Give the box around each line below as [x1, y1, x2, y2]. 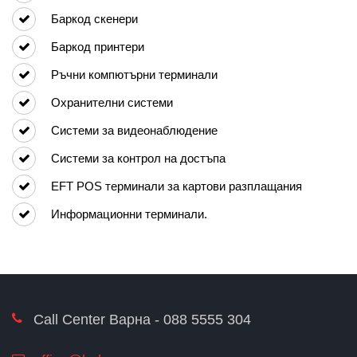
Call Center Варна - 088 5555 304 [33, 312, 251, 328]
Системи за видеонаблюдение [51, 123, 218, 137]
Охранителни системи [51, 95, 173, 109]
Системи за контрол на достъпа [51, 151, 226, 165]
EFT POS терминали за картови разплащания [51, 178, 302, 193]
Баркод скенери [51, 11, 138, 25]
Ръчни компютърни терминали [51, 67, 218, 81]
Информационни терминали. [51, 206, 207, 221]
